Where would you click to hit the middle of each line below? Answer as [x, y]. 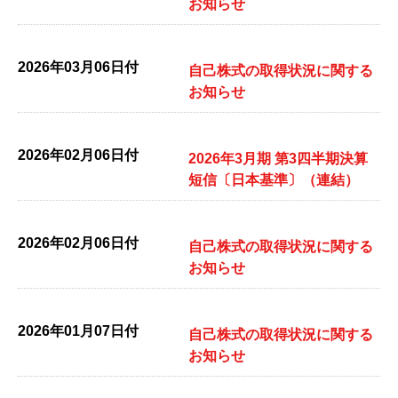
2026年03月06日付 [78, 67]
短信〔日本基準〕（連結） [274, 180]
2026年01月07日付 [78, 331]
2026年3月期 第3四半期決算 [278, 159]
